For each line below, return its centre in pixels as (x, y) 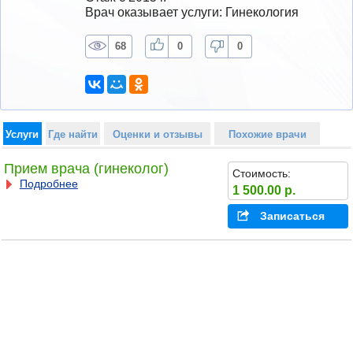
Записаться (292, 216)
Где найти (72, 134)
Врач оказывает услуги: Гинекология (192, 12)
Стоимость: (261, 173)
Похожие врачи (267, 134)
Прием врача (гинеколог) (86, 169)
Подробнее (48, 184)
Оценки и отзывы (157, 134)
